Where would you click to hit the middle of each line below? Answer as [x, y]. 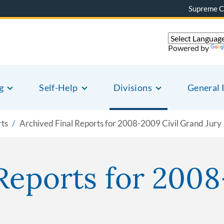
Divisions [132, 87]
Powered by [189, 47]
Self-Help [58, 87]
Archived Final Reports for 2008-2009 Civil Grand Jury [120, 123]
